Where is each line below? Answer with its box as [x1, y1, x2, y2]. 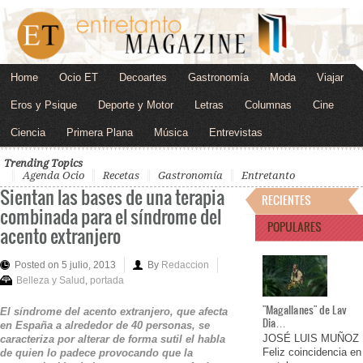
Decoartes [119, 70, 167, 83]
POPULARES [267, 217, 322, 235]
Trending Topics [4, 156, 83, 169]
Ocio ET [59, 70, 98, 83]
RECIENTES [261, 190, 311, 208]
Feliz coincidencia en [262, 346, 361, 359]
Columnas [245, 98, 292, 111]
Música [154, 126, 188, 139]
